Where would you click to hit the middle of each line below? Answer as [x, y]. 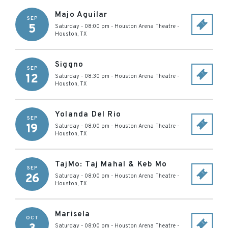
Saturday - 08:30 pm [82, 76]
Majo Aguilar [81, 15]
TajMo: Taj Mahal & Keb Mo [111, 165]
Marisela [73, 215]
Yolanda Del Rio [88, 115]
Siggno [69, 65]
